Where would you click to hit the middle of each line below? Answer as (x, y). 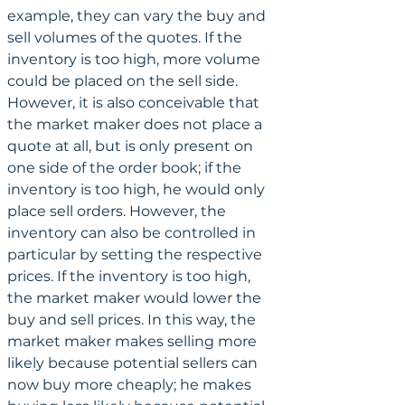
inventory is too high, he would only (138, 189)
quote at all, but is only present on (132, 146)
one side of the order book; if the (126, 167)
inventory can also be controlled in (133, 232)
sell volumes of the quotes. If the (127, 37)
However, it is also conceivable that (135, 102)
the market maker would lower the (136, 297)
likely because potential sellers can (134, 363)
